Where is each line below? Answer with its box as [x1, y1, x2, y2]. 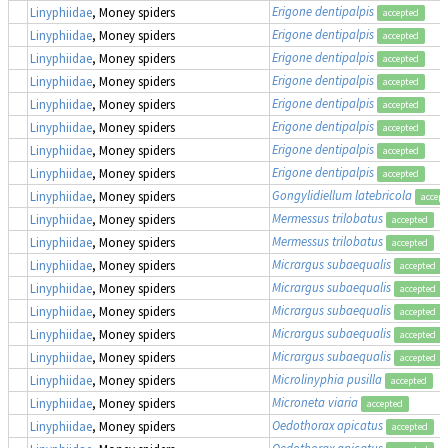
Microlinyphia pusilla [272, 370, 382, 387]
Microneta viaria [272, 393, 358, 410]
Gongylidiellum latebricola [272, 186, 412, 203]
